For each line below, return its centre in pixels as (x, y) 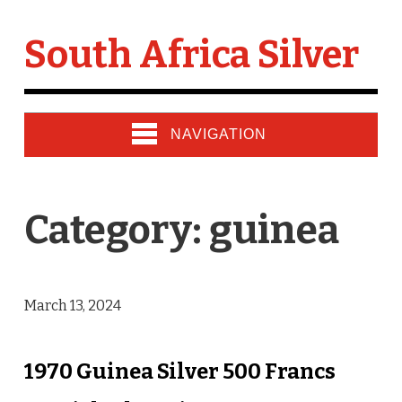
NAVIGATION (218, 134)
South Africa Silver (191, 55)
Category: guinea (181, 230)
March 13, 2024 (72, 306)
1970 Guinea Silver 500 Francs (179, 371)
